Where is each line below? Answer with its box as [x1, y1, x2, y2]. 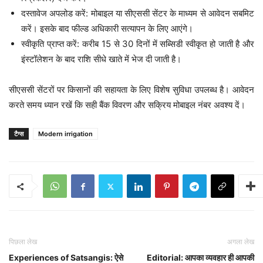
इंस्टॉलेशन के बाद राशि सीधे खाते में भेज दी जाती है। [21, 53, 181, 65]
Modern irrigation [38, 130, 93, 139]
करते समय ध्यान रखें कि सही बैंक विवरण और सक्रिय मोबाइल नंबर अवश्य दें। [9, 99, 245, 111]
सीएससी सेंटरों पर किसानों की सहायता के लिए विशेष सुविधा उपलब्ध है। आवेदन [9, 84, 254, 96]
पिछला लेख [9, 237, 37, 247]
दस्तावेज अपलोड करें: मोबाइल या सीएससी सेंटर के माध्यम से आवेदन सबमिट [21, 8, 254, 19]
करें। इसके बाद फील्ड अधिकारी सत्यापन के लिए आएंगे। [21, 23, 193, 35]
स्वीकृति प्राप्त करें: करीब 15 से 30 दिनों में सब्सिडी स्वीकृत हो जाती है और [21, 38, 254, 50]
